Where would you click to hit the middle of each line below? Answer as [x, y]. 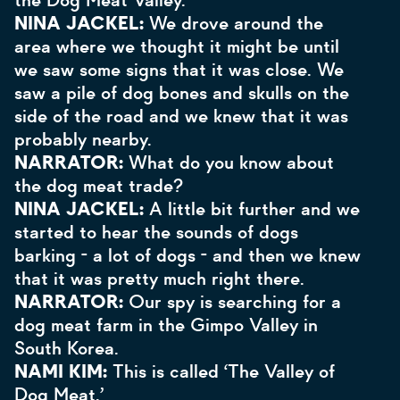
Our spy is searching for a [235, 302]
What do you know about [231, 162]
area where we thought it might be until [177, 46]
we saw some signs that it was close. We [179, 70]
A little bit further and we [254, 209]
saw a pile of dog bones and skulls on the [182, 93]
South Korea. [69, 348]
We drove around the [236, 23]
